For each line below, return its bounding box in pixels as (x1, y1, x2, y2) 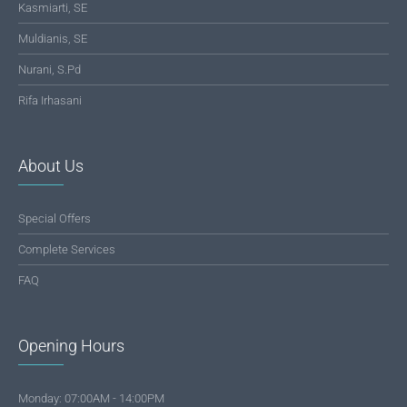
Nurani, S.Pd (18, 63, 81, 77)
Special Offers (18, 212, 91, 226)
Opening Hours (18, 336, 124, 356)
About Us (18, 156, 84, 176)
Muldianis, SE (18, 32, 87, 46)
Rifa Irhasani (18, 94, 82, 108)
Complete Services (18, 243, 115, 257)
